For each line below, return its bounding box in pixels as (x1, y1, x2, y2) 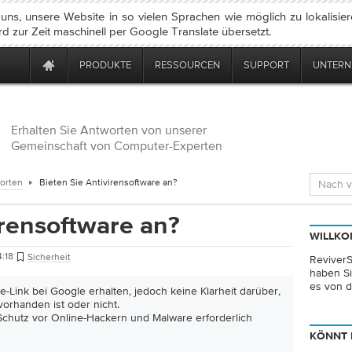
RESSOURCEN (155, 59, 220, 71)
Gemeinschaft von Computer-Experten (11, 138, 222, 152)
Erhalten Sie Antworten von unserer (11, 123, 207, 137)
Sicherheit (27, 251, 71, 262)
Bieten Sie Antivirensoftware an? (39, 177, 178, 188)
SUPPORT (244, 59, 289, 71)
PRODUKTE (79, 59, 131, 71)
